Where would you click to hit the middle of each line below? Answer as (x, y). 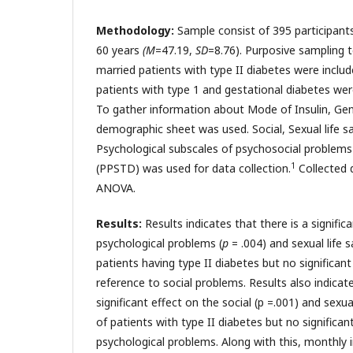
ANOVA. (116, 188)
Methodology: (135, 30)
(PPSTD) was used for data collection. (193, 168)
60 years (119, 50)
